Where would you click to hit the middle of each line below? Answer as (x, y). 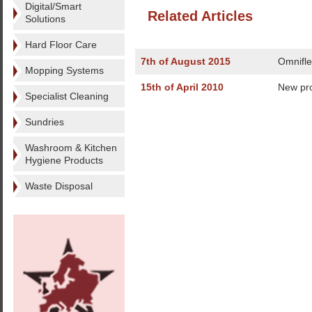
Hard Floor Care (61, 45)
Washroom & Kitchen (71, 148)
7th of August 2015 (186, 61)
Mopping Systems (64, 70)
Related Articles (200, 16)
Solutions (45, 19)
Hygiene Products (64, 160)
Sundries (45, 122)
